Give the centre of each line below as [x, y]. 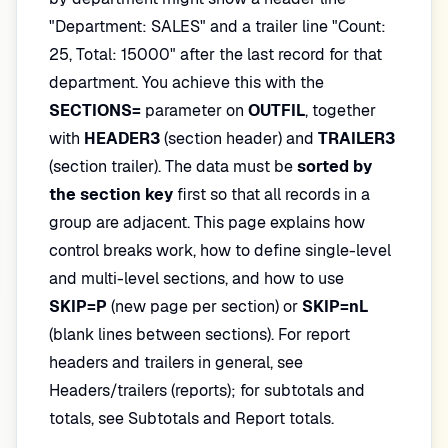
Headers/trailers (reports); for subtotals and [207, 390]
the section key [111, 194]
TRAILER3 [356, 138]
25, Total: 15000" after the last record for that [215, 54]
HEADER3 [122, 138]
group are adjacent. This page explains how [207, 222]
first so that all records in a [271, 194]
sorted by [334, 166]
